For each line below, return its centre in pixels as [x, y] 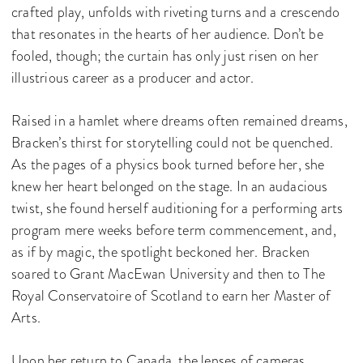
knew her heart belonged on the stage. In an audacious [170, 186]
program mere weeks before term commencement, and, [174, 230]
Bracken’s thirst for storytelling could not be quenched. [173, 143]
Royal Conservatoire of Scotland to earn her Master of [171, 296]
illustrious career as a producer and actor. [133, 78]
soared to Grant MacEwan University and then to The [169, 274]
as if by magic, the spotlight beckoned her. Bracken [161, 252]
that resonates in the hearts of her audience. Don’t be [167, 34]
